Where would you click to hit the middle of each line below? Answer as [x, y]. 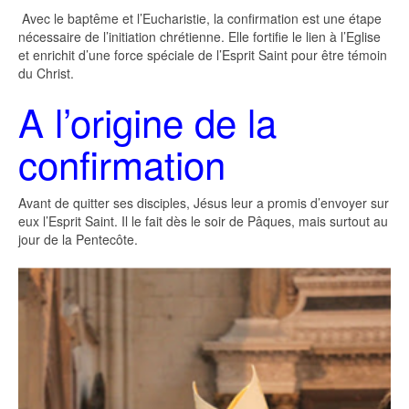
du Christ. [46, 73]
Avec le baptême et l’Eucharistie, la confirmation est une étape [200, 19]
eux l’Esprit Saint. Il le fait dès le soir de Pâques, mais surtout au [203, 221]
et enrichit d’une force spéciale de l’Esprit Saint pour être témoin [203, 55]
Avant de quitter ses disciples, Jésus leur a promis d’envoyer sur [204, 203]
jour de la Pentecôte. [78, 240]
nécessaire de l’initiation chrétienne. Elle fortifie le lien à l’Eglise [199, 37]
